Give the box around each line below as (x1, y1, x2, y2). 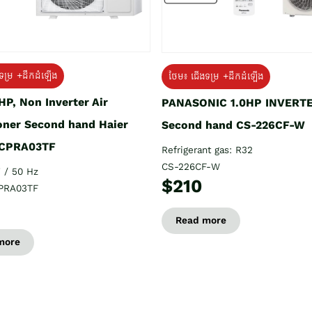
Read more (175, 214, 226, 226)
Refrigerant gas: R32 (162, 143, 253, 156)
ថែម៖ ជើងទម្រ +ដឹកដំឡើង (169, 70, 263, 82)
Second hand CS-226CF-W (162, 118, 305, 132)
